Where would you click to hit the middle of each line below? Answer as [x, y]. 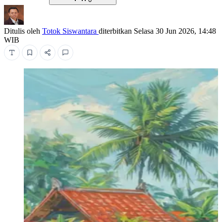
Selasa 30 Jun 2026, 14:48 [175, 31]
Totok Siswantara [70, 31]
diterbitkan [116, 31]
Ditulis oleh [23, 31]
